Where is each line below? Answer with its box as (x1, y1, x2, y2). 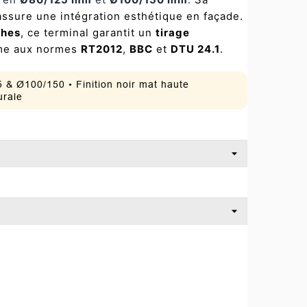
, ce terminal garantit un (21, 26, 156, 39)
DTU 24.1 (171, 42, 220, 56)
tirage (156, 26, 190, 39)
